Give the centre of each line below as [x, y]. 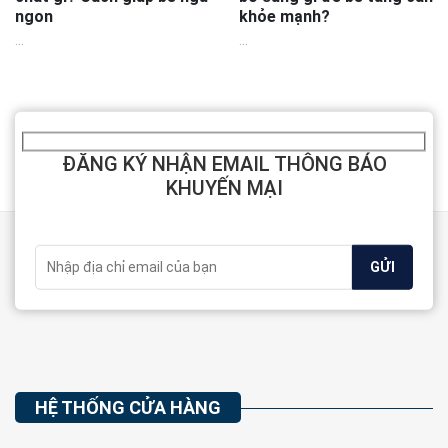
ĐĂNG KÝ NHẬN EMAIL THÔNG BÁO [224, 164]
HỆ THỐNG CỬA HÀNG [128, 407]
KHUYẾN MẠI [224, 188]
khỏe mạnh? [284, 16]
